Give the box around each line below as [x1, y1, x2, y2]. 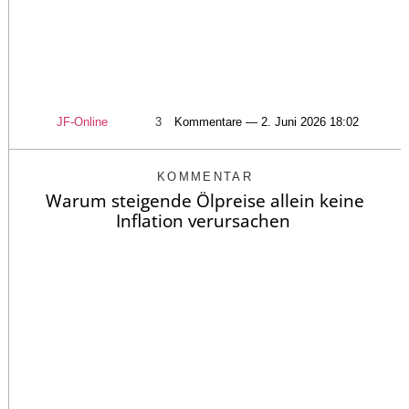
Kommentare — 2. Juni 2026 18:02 [173, 114, 359, 129]
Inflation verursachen [115, 208, 295, 233]
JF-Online [56, 114, 108, 129]
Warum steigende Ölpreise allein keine [46, 188, 364, 213]
